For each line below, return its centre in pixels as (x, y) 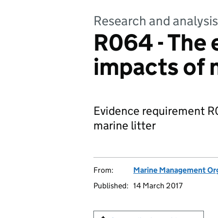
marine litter (125, 125)
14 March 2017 (158, 186)
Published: (111, 186)
